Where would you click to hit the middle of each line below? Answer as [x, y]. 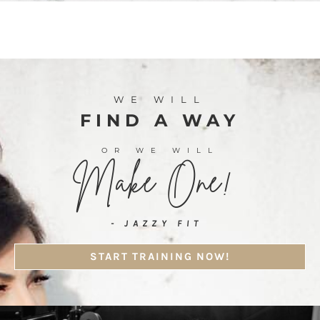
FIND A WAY [160, 121]
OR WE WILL [160, 151]
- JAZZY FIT [156, 224]
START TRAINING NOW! [160, 257]
